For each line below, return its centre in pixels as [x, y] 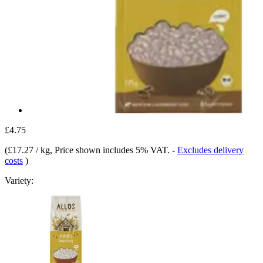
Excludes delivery [210, 150]
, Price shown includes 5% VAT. [111, 150]
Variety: [19, 180]
